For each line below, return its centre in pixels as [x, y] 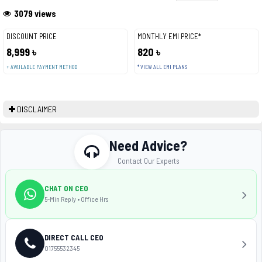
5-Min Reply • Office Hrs [76, 199]
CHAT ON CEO [66, 188]
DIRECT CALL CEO [74, 237]
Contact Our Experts [148, 161]
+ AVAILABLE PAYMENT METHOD [42, 67]
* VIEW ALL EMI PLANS [162, 67]
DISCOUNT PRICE [32, 36]
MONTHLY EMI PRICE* [169, 36]
